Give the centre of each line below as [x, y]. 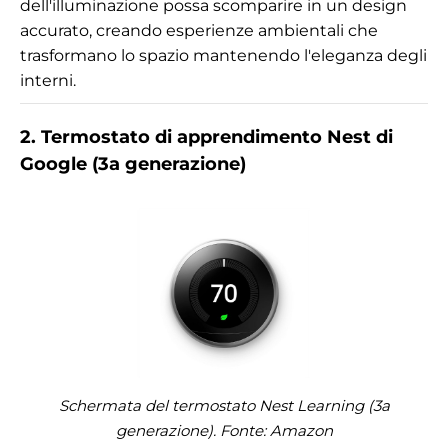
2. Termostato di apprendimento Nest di [206, 136]
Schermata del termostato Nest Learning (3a [224, 405]
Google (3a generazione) [133, 163]
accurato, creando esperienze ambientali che [199, 30]
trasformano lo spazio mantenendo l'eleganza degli [223, 55]
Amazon [301, 430]
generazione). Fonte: [192, 430]
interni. [48, 80]
